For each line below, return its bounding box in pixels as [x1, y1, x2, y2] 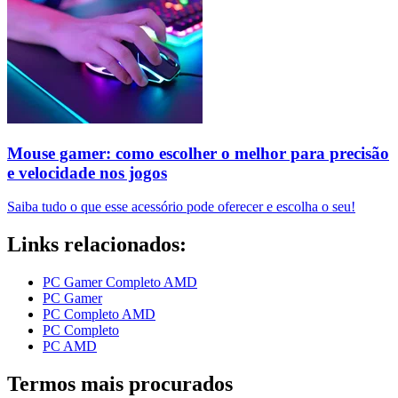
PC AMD [43, 338, 97, 354]
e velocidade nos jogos [7, 163, 167, 182]
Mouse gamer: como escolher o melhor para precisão [7, 143, 389, 163]
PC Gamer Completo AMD [43, 275, 197, 291]
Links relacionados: [7, 233, 187, 257]
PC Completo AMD [43, 306, 155, 322]
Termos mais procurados [7, 372, 233, 396]
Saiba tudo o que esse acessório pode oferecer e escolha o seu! [7, 199, 355, 215]
